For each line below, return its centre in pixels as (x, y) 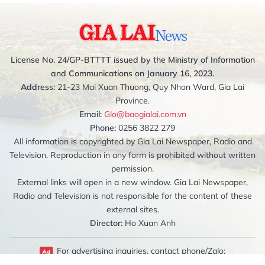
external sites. (132, 209)
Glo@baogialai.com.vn (145, 114)
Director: (106, 223)
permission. (132, 168)
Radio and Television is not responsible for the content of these (132, 195)
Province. (132, 100)
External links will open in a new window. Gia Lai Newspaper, (132, 182)
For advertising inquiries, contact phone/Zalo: (141, 251)
